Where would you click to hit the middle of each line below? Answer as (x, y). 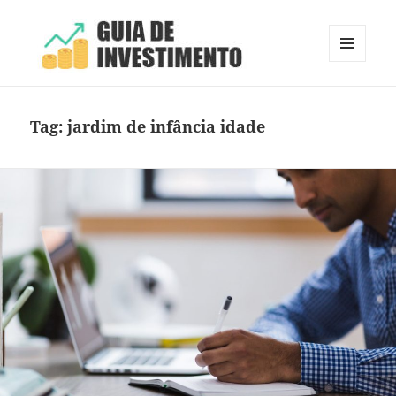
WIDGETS (354, 98)
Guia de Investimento (136, 96)
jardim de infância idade (167, 127)
